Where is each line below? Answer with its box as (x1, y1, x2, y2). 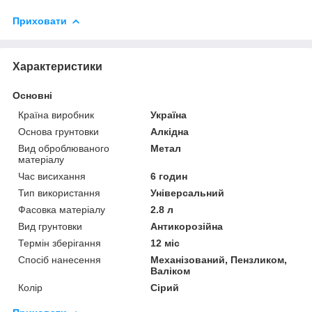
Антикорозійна (150, 220, 224, 232)
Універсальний (150, 187, 225, 198)
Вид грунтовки (18, 220, 82, 232)
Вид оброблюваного (18, 142, 109, 154)
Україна (150, 109, 187, 120)
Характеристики (13, 60, 102, 72)
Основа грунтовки (18, 125, 99, 137)
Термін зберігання (18, 237, 101, 249)
